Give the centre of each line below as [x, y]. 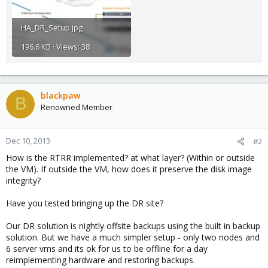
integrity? [23, 180]
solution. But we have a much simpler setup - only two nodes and [133, 237]
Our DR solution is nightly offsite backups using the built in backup [133, 226]
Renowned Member [77, 107]
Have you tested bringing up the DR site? [85, 203]
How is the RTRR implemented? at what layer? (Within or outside [130, 157]
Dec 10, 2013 [28, 140]
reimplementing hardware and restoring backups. [100, 260]
